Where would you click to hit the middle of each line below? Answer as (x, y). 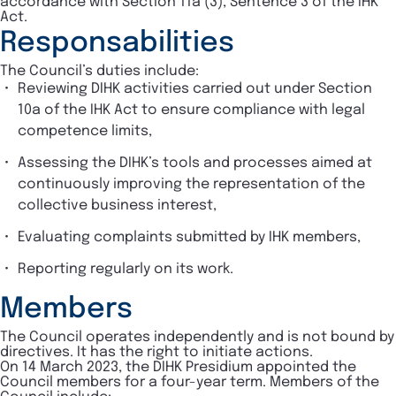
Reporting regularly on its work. (126, 269)
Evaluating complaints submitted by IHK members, (189, 237)
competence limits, (85, 131)
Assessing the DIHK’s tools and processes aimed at (195, 163)
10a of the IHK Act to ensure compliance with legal (191, 110)
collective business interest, (117, 205)
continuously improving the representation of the (191, 184)
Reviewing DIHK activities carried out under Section (195, 88)
